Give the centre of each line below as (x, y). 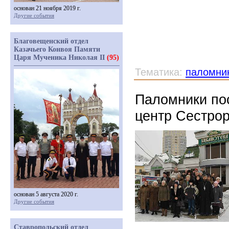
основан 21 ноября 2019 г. (47, 8)
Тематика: (160, 72)
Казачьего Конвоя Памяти (57, 49)
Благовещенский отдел (51, 41)
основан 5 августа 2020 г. (46, 194)
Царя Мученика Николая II (60, 58)
